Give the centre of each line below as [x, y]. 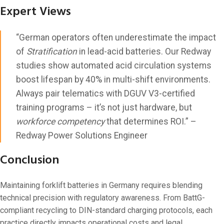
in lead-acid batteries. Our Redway [144, 51]
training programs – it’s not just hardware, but [104, 107]
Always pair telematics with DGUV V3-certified [105, 93]
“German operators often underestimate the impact [116, 37]
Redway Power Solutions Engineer [82, 135]
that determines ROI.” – [150, 121]
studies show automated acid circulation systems [114, 65]
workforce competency [60, 121]
